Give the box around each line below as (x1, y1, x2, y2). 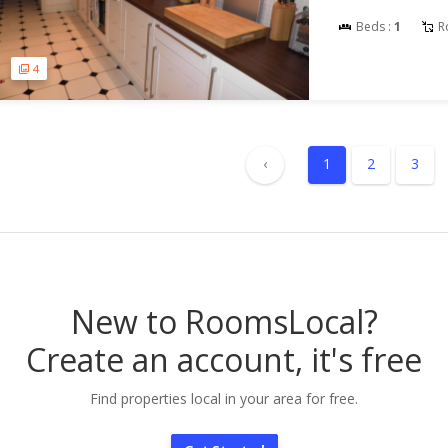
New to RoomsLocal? (70, 300, 378, 344)
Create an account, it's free (26, 338, 422, 382)
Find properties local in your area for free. (90, 389, 358, 409)
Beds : (353, 17, 395, 35)
